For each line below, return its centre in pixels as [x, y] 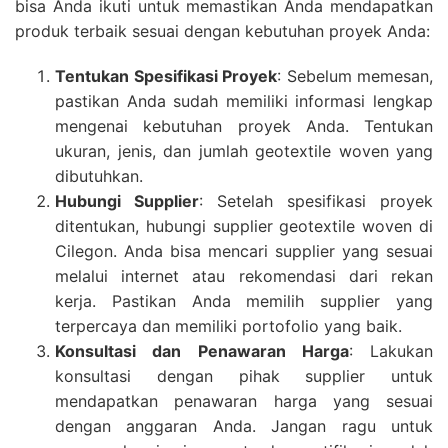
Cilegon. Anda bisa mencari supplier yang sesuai [244, 250]
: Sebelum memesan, [355, 75]
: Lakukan [390, 350]
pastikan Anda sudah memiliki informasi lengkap [244, 100]
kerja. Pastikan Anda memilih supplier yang [244, 300]
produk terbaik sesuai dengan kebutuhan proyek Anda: [222, 30]
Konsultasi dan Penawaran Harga [202, 350]
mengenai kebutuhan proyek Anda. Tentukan [244, 125]
